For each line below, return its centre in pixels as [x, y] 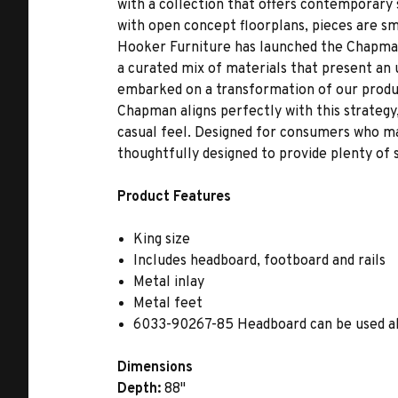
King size [162, 240]
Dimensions [155, 368]
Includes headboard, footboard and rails [260, 261]
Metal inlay [169, 283]
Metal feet [168, 304]
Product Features [174, 197]
